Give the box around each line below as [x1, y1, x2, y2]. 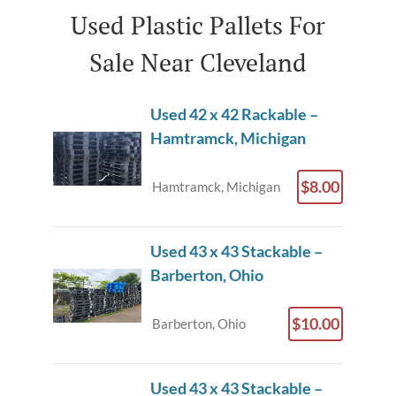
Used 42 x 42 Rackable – [150, 104, 318, 124]
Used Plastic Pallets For [71, 9, 325, 42]
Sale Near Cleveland [89, 46, 307, 79]
